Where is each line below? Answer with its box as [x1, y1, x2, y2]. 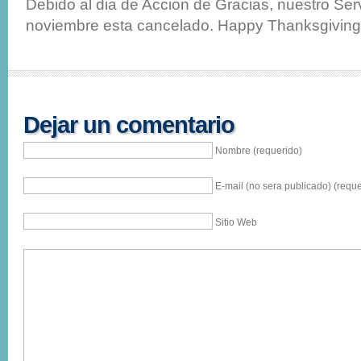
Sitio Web [215, 216, 258, 228]
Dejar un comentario [23, 111, 234, 138]
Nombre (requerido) [215, 144, 303, 156]
